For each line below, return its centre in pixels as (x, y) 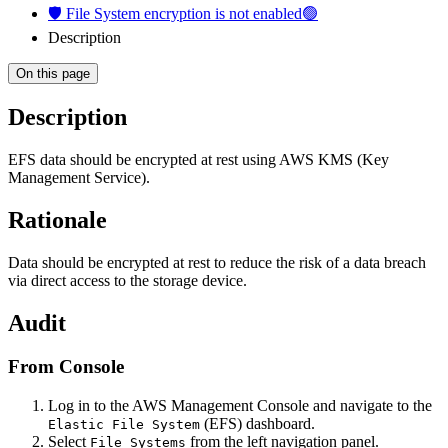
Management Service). (79, 177)
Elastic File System (124, 425)
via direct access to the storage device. (127, 280)
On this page (53, 73)
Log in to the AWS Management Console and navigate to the (240, 406)
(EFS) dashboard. (257, 424)
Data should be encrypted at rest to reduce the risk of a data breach (217, 262)
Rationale (57, 219)
